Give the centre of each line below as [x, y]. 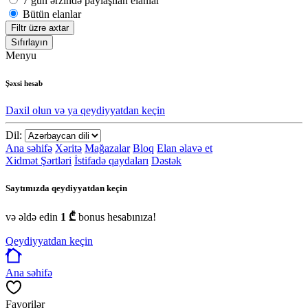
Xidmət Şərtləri [38, 161]
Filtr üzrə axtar [40, 28]
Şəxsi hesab [24, 84]
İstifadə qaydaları [111, 161]
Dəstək [166, 161]
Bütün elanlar [52, 14]
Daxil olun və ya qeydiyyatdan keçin [85, 111]
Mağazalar [107, 148]
